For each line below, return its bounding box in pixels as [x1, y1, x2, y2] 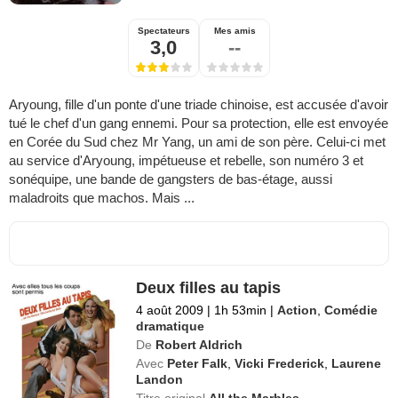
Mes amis [213, 26, 256, 36]
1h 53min [211, 303, 271, 318]
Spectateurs [137, 26, 190, 36]
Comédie [324, 303, 378, 318]
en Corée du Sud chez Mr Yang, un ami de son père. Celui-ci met [9, 134, 386, 150]
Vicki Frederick [235, 356, 325, 371]
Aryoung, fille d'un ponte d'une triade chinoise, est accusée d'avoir [9, 97, 388, 113]
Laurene [331, 356, 382, 371]
